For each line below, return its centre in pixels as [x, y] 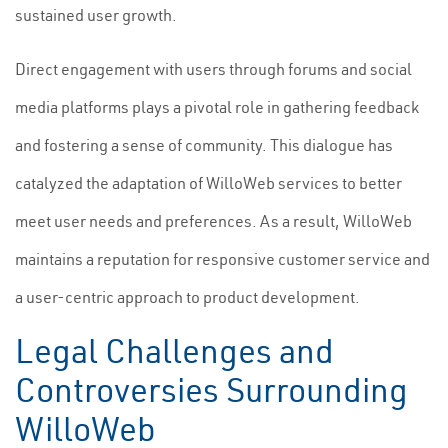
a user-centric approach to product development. [187, 297]
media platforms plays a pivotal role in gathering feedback [217, 107]
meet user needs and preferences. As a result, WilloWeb [213, 221]
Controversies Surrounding [211, 390]
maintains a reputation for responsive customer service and [222, 259]
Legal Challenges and [174, 351]
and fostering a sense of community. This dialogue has [204, 145]
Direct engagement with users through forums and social [213, 69]
